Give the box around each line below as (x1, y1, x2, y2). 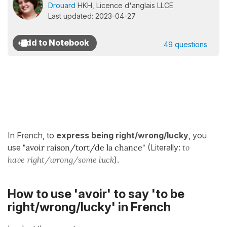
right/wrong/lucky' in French (8, 200, 171, 215)
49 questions (164, 40, 207, 49)
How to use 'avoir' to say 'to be (8, 186, 184, 202)
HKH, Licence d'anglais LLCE (75, 1, 173, 10)
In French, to (8, 130, 56, 140)
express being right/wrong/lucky (56, 130, 188, 140)
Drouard (48, 1, 75, 10)
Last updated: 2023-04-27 (48, 12, 136, 20)
